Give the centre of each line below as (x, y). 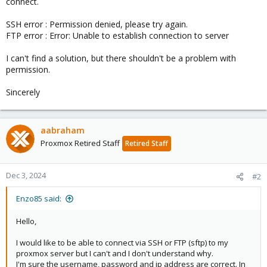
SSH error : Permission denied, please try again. (97, 24)
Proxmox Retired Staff (80, 143)
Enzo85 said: (39, 198)
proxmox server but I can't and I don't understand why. (115, 253)
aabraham (63, 130)
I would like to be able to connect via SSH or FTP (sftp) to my (122, 243)
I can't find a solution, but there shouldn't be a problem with (121, 58)
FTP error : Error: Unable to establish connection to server (117, 35)
